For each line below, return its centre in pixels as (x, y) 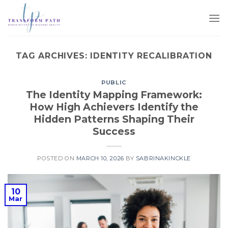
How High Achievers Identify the (114, 107)
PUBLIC (114, 82)
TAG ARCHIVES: (53, 56)
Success (114, 131)
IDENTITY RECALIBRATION (151, 56)
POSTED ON (57, 158)
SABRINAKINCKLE (163, 158)
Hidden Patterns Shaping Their (114, 119)
